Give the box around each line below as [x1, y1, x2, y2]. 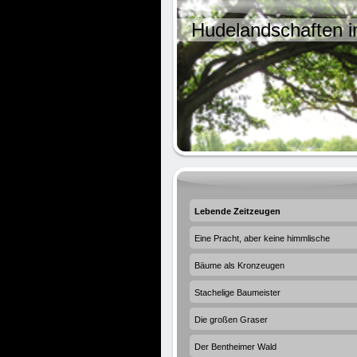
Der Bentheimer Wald [194, 342, 277, 351]
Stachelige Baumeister [194, 288, 280, 297]
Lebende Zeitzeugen [194, 206, 280, 216]
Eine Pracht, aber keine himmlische [194, 233, 330, 243]
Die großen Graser [194, 315, 268, 324]
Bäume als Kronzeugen [194, 261, 284, 270]
